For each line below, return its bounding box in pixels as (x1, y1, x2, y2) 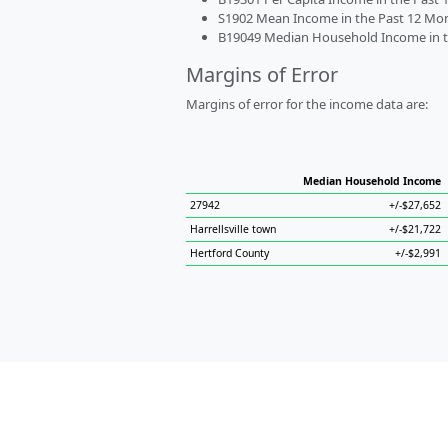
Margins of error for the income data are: (186, 95, 428, 113)
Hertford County (190, 246, 269, 260)
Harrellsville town (190, 222, 276, 236)
